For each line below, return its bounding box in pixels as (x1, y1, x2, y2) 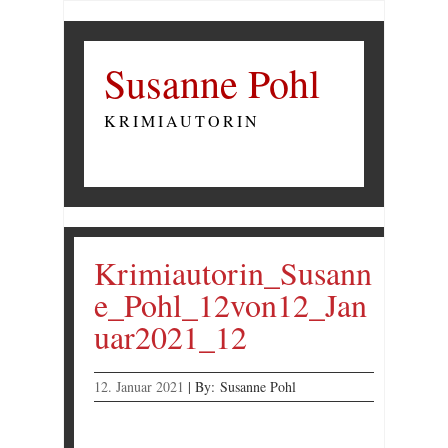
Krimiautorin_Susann (94, 251, 372, 294)
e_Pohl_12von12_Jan (94, 283, 367, 326)
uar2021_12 (94, 315, 247, 358)
